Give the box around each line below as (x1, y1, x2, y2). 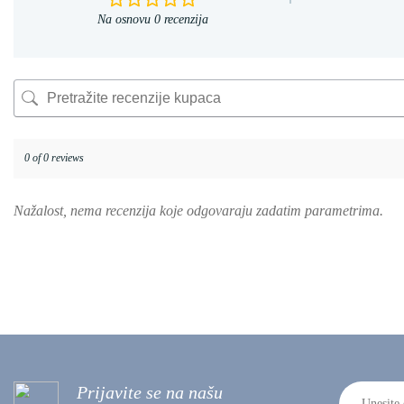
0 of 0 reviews (24, 151, 84, 165)
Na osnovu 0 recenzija (96, 13, 208, 27)
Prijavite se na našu (77, 381, 223, 402)
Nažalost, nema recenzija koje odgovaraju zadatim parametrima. (14, 202, 383, 218)
